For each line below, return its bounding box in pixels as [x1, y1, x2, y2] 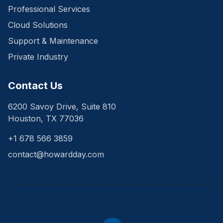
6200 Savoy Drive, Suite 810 [8, 102, 116, 112]
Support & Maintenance [8, 36, 98, 46]
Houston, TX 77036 [8, 113, 84, 124]
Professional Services [8, 4, 90, 14]
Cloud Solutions [8, 20, 68, 30]
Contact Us [8, 80, 63, 92]
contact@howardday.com [8, 149, 104, 160]
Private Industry [8, 52, 68, 62]
